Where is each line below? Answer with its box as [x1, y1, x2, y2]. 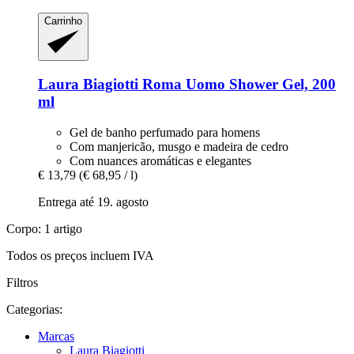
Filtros [6, 275, 38, 289]
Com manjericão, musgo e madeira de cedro [70, 139, 288, 153]
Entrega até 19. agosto [38, 194, 149, 209]
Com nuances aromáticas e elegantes [70, 153, 251, 168]
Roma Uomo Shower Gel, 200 [138, 75, 336, 92]
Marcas [38, 329, 74, 343]
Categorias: [6, 302, 62, 316]
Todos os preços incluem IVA [6, 248, 154, 262]
